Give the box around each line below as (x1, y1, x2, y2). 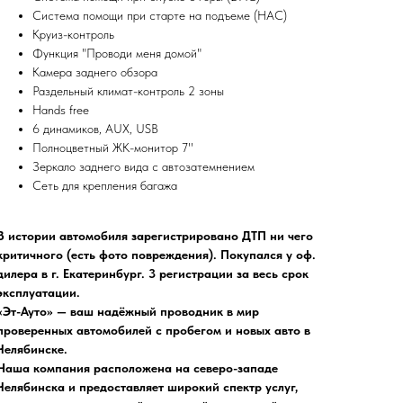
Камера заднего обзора (32, 65, 157, 80)
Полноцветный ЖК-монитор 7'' (32, 140, 193, 156)
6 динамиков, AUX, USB (32, 121, 158, 137)
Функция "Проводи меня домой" (32, 46, 201, 61)
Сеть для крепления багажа (32, 178, 177, 193)
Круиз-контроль (32, 27, 114, 42)
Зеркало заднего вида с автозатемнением (32, 159, 255, 175)
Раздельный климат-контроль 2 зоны (32, 84, 224, 99)
